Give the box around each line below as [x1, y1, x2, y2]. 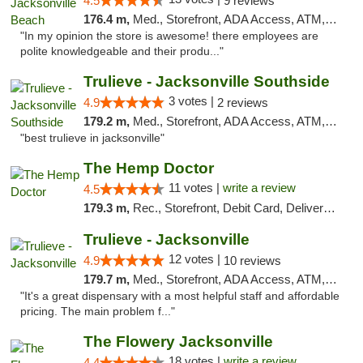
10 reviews [223, 254, 281, 267]
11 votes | [168, 181, 223, 194]
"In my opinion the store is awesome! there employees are [20, 30, 318, 42]
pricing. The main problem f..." [20, 305, 175, 318]
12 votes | [168, 252, 224, 266]
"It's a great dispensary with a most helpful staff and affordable [20, 290, 340, 302]
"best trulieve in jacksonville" [20, 132, 164, 144]
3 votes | [168, 94, 217, 108]
